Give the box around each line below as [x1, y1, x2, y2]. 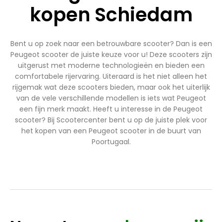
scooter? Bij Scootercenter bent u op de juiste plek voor [15, 115, 207, 125]
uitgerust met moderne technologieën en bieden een [17, 60, 205, 71]
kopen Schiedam [29, 1, 193, 28]
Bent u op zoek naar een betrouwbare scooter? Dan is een [10, 39, 212, 49]
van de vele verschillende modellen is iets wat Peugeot [16, 93, 206, 104]
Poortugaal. [91, 137, 131, 147]
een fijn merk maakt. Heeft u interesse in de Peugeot [19, 104, 203, 114]
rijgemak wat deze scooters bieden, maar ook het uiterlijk [12, 82, 210, 93]
